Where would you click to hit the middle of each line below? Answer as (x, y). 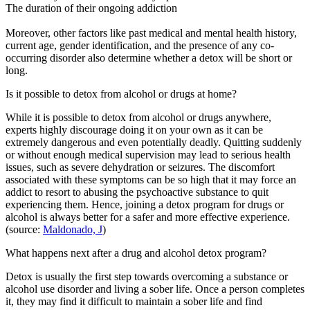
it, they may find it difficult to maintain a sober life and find (134, 301)
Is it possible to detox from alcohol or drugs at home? (121, 93)
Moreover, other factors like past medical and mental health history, (151, 33)
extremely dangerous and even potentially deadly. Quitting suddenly (154, 142)
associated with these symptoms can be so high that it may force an (151, 179)
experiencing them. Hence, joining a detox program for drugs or (145, 204)
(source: (24, 229)
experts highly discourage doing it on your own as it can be (134, 129)
